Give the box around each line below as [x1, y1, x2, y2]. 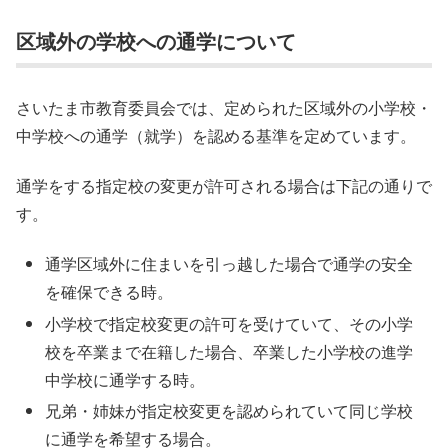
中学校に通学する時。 [45, 367, 206, 391]
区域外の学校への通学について [16, 26, 296, 56]
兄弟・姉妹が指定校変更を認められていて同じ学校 [45, 398, 414, 422]
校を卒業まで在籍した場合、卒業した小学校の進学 [45, 339, 414, 363]
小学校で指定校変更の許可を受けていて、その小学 [45, 311, 414, 335]
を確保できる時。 [45, 280, 174, 304]
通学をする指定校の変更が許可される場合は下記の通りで [16, 173, 432, 197]
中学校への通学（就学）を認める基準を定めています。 [16, 123, 416, 147]
